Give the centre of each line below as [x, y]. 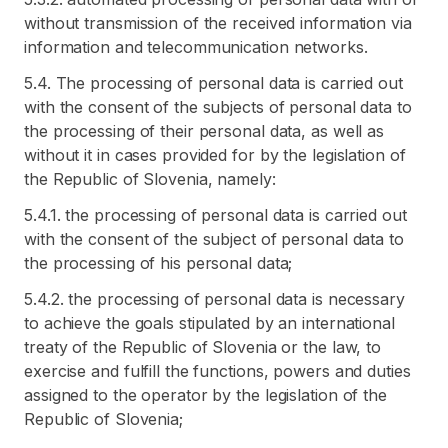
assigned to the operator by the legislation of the [205, 395]
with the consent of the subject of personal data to [214, 239]
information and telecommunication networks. [196, 47]
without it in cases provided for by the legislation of [215, 155]
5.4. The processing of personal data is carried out [213, 83]
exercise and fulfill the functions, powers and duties [217, 371]
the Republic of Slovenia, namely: [150, 179]
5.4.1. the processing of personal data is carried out [215, 215]
